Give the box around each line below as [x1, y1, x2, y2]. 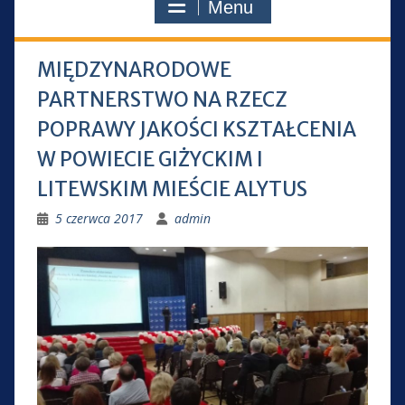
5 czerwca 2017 [54, 210, 143, 227]
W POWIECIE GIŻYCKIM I [36, 146, 263, 172]
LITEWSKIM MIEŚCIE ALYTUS [36, 176, 307, 202]
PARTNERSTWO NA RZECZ [36, 87, 287, 112]
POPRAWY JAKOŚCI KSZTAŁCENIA [36, 117, 356, 142]
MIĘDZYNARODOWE [36, 57, 231, 82]
